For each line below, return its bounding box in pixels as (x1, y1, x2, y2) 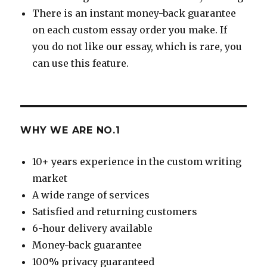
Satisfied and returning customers (32, 205, 198, 218)
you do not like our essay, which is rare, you (32, 40, 243, 52)
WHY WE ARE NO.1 (20, 124, 120, 136)
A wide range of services (32, 188, 150, 201)
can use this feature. (32, 57, 129, 69)
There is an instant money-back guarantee (32, 7, 237, 19)
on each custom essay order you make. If (32, 23, 228, 36)
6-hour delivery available (32, 222, 153, 234)
